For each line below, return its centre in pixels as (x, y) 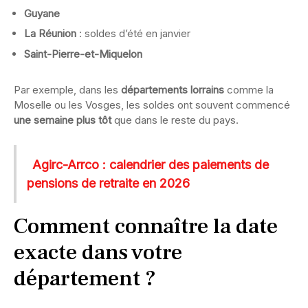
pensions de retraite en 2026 (108, 183)
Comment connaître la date (146, 226)
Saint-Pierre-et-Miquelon (83, 54)
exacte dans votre (98, 252)
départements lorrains (173, 89)
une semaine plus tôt (63, 120)
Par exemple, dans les (67, 89)
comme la (249, 89)
